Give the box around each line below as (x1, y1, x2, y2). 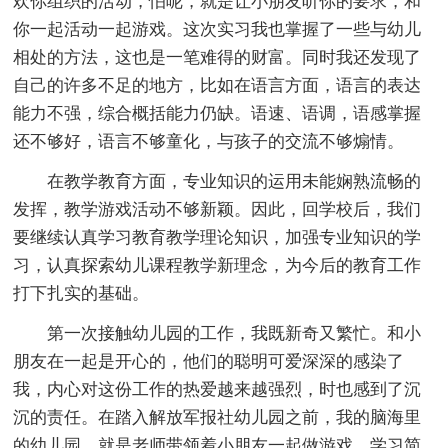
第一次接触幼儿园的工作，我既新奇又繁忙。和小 (47, 323, 422, 343)
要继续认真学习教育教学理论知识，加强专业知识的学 (13, 227, 422, 247)
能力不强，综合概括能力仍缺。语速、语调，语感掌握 (13, 103, 422, 123)
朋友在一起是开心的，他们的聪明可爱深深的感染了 (13, 351, 405, 371)
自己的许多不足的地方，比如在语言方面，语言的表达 (13, 75, 422, 95)
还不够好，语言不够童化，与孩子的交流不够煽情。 (13, 131, 405, 151)
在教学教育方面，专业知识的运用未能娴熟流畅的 (47, 171, 422, 191)
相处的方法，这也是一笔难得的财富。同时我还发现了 (13, 47, 422, 67)
